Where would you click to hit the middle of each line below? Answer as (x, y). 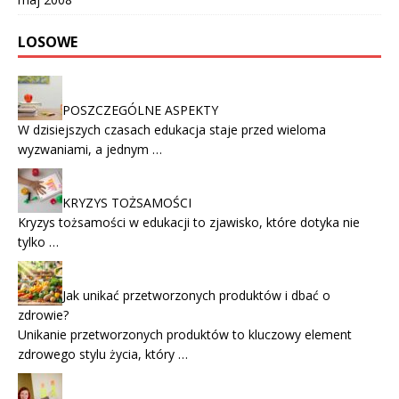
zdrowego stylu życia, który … (103, 354)
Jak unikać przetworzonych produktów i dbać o (196, 296)
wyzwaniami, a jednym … (90, 150)
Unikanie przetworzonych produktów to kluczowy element (185, 335)
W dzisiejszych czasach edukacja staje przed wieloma (172, 130)
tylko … (38, 242)
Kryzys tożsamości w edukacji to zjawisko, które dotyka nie (189, 223)
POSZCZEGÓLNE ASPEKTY (140, 110)
